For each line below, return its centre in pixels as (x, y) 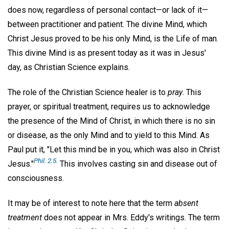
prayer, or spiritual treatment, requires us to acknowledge (109, 106)
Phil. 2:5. (46, 161)
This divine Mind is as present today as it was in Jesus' (107, 53)
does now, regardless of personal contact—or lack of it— (108, 10)
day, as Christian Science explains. (69, 67)
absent (186, 203)
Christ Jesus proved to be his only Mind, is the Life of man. (113, 39)
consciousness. (36, 178)
